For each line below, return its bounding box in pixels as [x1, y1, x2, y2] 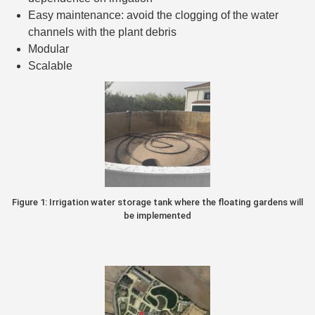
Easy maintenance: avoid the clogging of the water [28, 9, 278, 22]
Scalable [28, 60, 72, 72]
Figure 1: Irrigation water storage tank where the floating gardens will [12, 197, 303, 208]
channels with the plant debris [28, 26, 176, 39]
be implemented [124, 210, 191, 221]
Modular [28, 43, 69, 56]
